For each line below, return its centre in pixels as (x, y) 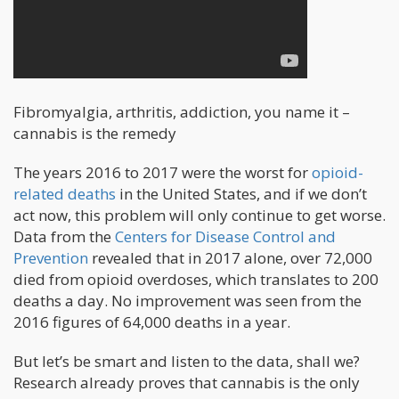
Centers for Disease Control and (225, 236)
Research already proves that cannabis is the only (187, 382)
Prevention (51, 257)
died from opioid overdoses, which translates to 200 (196, 279)
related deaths (65, 193)
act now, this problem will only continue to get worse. (199, 215)
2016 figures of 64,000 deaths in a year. (154, 322)
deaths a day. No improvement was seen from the (187, 300)
